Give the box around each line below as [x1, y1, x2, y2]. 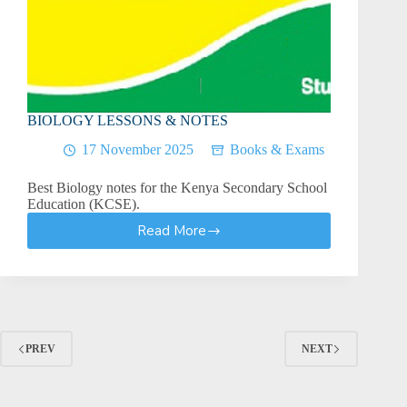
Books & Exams [230, 142, 324, 158]
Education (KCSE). [27, 196, 140, 213]
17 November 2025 [82, 142, 194, 158]
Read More [136, 222, 206, 241]
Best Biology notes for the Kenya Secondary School [27, 180, 327, 196]
